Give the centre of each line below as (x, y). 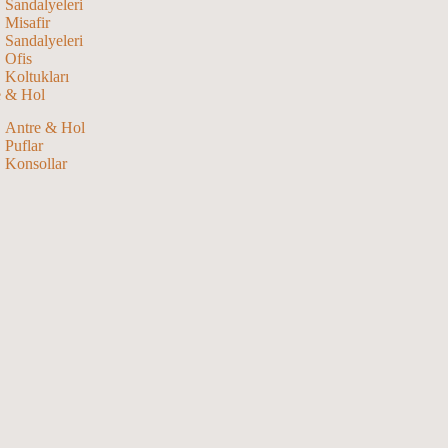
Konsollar (35, 164)
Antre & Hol (44, 128)
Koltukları (36, 77)
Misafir (27, 23)
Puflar (23, 146)
